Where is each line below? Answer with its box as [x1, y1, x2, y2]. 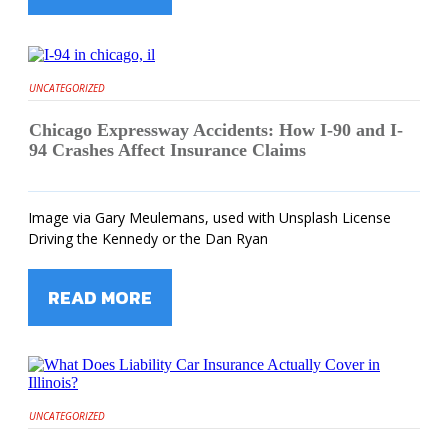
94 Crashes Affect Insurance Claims [29, 139, 306, 160]
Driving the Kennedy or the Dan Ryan [28, 228, 268, 248]
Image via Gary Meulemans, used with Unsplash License [28, 207, 391, 227]
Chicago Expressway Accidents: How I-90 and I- [29, 119, 403, 140]
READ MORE [48, 283, 152, 311]
